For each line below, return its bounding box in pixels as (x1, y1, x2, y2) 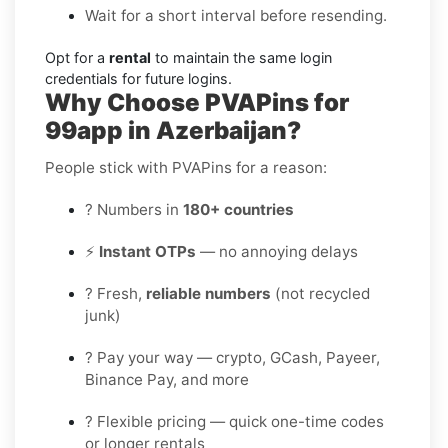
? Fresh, (85, 283, 146, 303)
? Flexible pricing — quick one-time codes (85, 411, 384, 431)
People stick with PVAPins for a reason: (45, 157, 327, 177)
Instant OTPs (99, 241, 196, 261)
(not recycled (271, 283, 370, 303)
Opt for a (45, 48, 109, 66)
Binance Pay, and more (85, 369, 249, 389)
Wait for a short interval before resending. (85, 5, 387, 25)
